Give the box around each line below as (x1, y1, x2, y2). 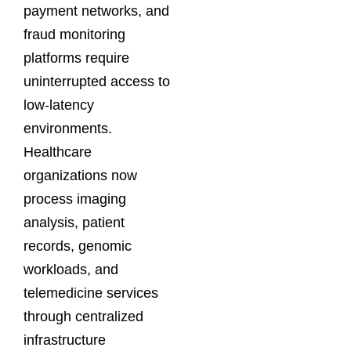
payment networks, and (24, 2, 169, 19)
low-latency (24, 96, 94, 113)
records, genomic (24, 237, 132, 254)
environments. (24, 120, 112, 136)
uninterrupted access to (24, 73, 170, 89)
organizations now (24, 167, 137, 183)
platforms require (24, 49, 129, 66)
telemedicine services (24, 284, 158, 301)
